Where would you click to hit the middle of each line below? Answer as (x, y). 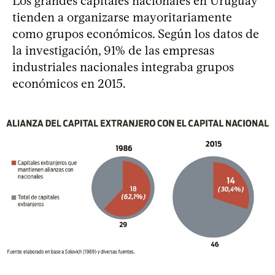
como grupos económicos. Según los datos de (136, 34)
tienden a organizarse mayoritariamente (122, 17)
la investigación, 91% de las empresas (113, 51)
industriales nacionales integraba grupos (123, 67)
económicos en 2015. (69, 84)
